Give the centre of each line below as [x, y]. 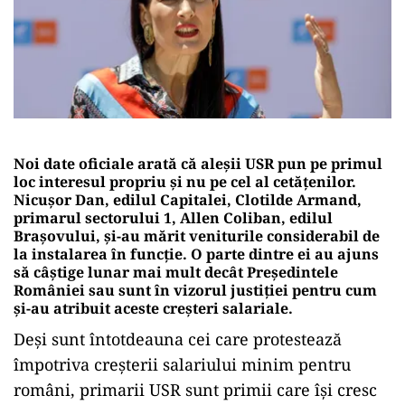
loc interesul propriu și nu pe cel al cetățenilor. [185, 181]
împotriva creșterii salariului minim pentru [182, 364]
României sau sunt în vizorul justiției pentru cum [195, 290]
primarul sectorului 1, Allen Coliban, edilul [173, 217]
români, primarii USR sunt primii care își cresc [195, 389]
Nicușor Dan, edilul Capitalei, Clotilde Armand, [188, 199]
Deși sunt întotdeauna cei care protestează [178, 339]
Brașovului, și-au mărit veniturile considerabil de [197, 235]
